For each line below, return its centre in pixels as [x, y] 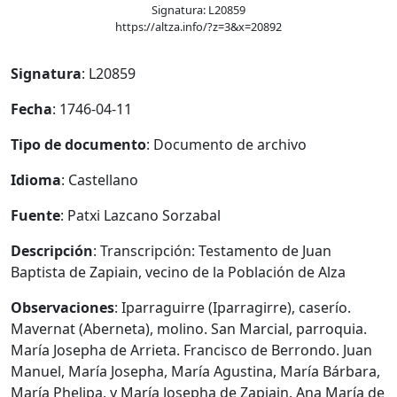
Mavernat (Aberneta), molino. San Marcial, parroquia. [189, 329]
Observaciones [62, 308]
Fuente [35, 216]
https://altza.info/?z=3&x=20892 [198, 27]
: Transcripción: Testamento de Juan [212, 251]
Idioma [36, 180]
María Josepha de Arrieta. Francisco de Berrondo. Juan [191, 350]
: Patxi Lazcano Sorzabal [140, 216]
